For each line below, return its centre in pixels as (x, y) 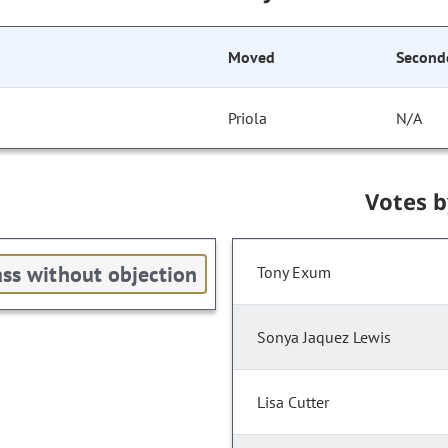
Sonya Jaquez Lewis (324, 337)
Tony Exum (294, 272)
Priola (248, 118)
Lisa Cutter (293, 402)
